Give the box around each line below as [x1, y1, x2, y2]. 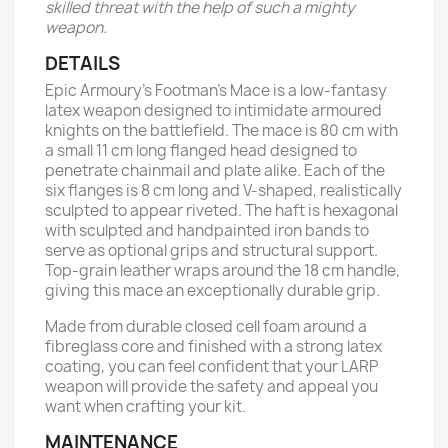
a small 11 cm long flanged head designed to [45, 140, 357, 161]
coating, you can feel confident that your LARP [45, 356, 378, 377]
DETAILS [45, 51, 120, 76]
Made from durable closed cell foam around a [45, 316, 367, 337]
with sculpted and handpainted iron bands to [45, 220, 369, 241]
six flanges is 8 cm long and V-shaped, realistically [45, 180, 402, 201]
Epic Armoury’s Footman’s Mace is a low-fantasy [45, 80, 387, 101]
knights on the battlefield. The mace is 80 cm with [45, 120, 398, 141]
